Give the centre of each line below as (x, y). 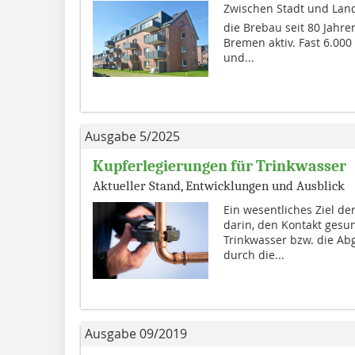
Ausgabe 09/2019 (136, 333)
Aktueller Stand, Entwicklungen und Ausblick (219, 185)
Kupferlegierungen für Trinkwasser (219, 166)
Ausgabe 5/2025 (132, 136)
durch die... (254, 254)
